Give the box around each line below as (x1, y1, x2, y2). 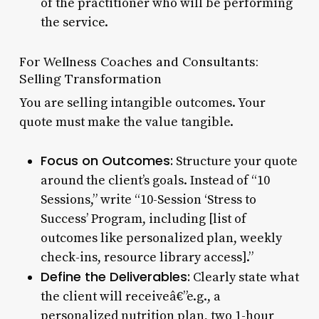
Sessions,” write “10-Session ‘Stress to (40, 191, 256, 208)
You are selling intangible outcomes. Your (19, 94, 266, 111)
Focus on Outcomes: (40, 151, 173, 169)
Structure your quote (172, 152, 298, 169)
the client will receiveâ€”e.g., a (40, 288, 221, 305)
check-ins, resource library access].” (40, 249, 253, 266)
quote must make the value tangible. (19, 113, 234, 130)
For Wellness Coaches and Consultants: (19, 53, 258, 70)
